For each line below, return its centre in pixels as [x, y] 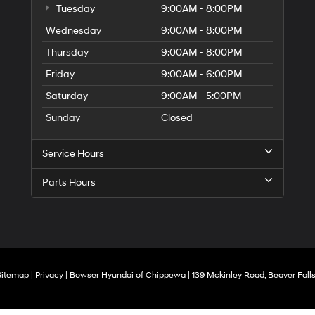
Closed [177, 118]
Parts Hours [69, 182]
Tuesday [75, 9]
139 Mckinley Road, [227, 275]
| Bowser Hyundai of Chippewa [124, 275]
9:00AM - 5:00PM [201, 96]
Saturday [67, 96]
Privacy [49, 275]
